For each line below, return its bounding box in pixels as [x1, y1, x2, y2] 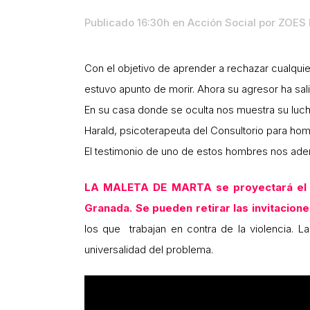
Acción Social [188, 15, 256, 29]
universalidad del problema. [84, 242, 213, 256]
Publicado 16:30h [84, 15, 170, 29]
